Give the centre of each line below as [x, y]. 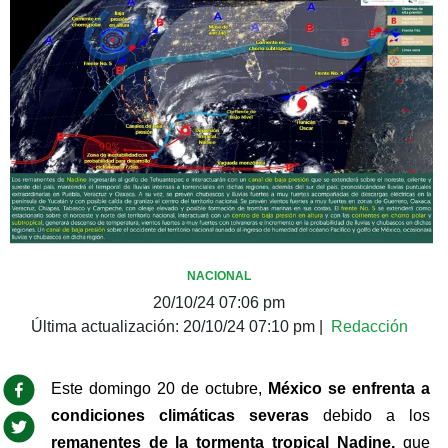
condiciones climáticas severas [179, 415]
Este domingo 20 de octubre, [159, 388]
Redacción [369, 326]
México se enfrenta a [348, 388]
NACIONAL [219, 275]
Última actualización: [106, 326]
